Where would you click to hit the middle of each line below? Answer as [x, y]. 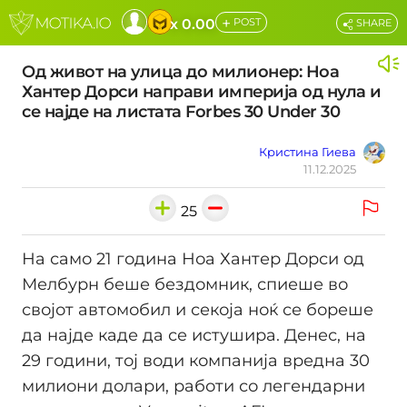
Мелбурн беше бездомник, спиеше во [185, 285]
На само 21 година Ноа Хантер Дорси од [193, 259]
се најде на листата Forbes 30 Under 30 [181, 112]
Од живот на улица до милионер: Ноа [180, 72]
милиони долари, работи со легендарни [194, 387]
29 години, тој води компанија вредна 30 [196, 361]
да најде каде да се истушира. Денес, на [194, 336]
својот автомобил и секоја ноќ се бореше [198, 310]
